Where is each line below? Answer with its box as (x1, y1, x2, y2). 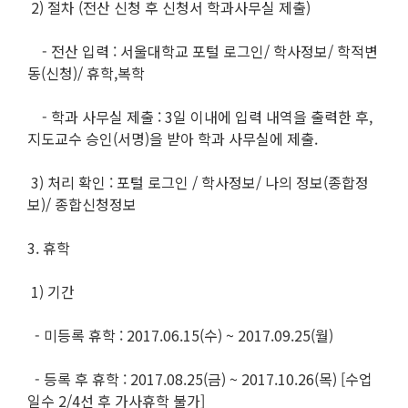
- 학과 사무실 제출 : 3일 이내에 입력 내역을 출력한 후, (27, 106, 372, 128)
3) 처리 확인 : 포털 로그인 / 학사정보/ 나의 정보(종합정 (27, 171, 369, 194)
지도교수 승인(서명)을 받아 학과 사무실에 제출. (27, 127, 321, 150)
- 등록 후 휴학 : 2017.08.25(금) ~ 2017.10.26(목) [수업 (27, 368, 372, 391)
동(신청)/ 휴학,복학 (27, 62, 145, 85)
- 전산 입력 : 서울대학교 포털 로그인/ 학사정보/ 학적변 (27, 40, 378, 63)
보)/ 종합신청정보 (27, 193, 140, 216)
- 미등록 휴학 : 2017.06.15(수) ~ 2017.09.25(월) (27, 324, 337, 347)
